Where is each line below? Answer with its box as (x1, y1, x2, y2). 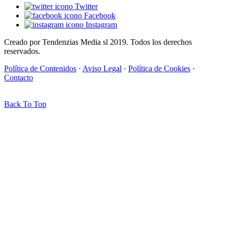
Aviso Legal (82, 64, 122, 73)
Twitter (73, 2, 98, 11)
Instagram (83, 20, 117, 29)
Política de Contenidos (4, 64, 76, 73)
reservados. (4, 46, 40, 55)
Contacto (4, 73, 33, 82)
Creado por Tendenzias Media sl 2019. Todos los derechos (4, 37, 192, 46)
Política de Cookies (128, 64, 190, 73)
